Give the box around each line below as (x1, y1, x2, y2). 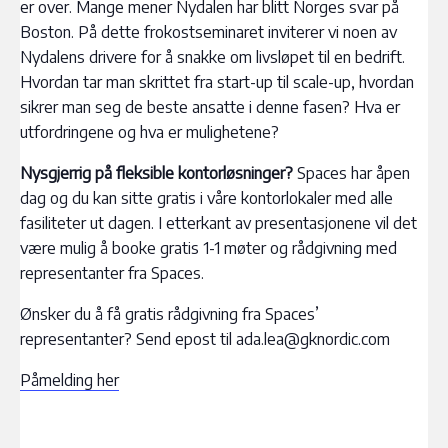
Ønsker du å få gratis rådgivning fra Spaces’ (20, 303, 319, 324)
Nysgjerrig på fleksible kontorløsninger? (20, 162, 293, 183)
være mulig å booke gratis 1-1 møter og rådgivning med (20, 237, 397, 258)
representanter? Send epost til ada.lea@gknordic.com (20, 328, 390, 349)
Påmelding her (20, 369, 119, 390)
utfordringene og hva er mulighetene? (20, 121, 279, 142)
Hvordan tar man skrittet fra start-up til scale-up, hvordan (20, 71, 414, 92)
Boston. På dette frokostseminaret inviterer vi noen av (20, 21, 397, 42)
